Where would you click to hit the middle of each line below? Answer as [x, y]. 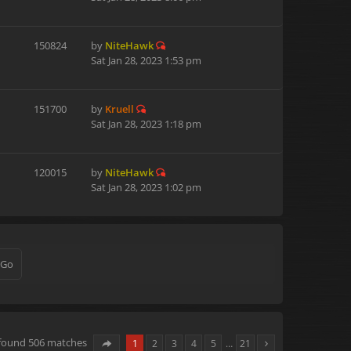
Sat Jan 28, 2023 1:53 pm [146, 60]
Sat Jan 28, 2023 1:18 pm [146, 124]
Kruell [119, 109]
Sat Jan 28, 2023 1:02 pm [146, 187]
